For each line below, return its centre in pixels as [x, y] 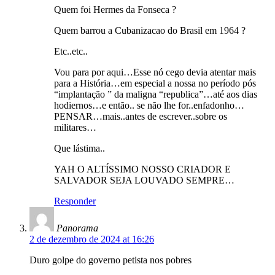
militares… [75, 128]
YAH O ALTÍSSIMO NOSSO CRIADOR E [142, 169]
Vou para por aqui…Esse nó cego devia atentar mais [155, 72]
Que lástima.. [79, 149]
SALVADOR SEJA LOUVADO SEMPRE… [144, 180]
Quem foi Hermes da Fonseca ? [115, 10]
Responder [75, 201]
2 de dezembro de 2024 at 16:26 [92, 239]
